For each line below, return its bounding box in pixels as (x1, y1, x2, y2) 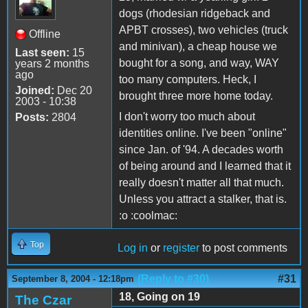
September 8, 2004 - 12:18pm (12, 273, 134, 284)
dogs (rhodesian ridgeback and (119, 7, 270, 19)
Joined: (15, 84, 54, 96)
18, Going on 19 (119, 290, 200, 302)
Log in (118, 241, 148, 254)
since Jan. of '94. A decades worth (119, 143, 283, 155)
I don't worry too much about (119, 110, 255, 122)
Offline (29, 27, 60, 40)
